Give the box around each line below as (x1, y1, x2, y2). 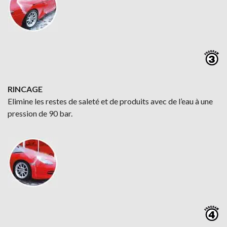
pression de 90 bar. (8, 108, 72, 118)
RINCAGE (8, 84, 43, 94)
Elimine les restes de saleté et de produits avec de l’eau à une (8, 96, 213, 106)
